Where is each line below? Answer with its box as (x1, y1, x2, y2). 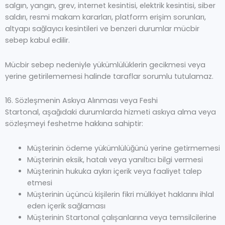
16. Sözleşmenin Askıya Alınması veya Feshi (5, 95, 158, 106)
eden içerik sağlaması (27, 200, 105, 211)
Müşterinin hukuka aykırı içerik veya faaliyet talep (27, 166, 202, 176)
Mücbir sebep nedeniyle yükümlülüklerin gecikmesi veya (5, 59, 205, 70)
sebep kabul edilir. (5, 35, 70, 46)
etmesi (27, 177, 52, 188)
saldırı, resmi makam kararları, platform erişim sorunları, (5, 12, 206, 23)
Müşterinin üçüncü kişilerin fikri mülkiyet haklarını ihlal (27, 189, 214, 199)
